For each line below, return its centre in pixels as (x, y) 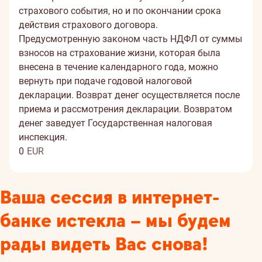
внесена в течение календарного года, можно (118, 67)
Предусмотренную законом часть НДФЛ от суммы (130, 39)
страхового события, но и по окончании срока (120, 11)
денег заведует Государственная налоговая (116, 123)
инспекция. (43, 137)
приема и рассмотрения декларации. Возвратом (125, 109)
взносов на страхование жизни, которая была (120, 53)
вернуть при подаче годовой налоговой (105, 81)
